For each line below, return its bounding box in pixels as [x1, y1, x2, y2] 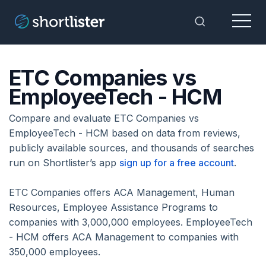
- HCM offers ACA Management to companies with [9, 231, 239, 243]
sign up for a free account [119, 157, 234, 169]
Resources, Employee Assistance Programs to [9, 201, 218, 213]
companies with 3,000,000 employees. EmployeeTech [9, 216, 252, 228]
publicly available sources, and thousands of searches [9, 142, 254, 154]
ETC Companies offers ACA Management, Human [9, 186, 235, 198]
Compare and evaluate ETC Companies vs [9, 112, 199, 124]
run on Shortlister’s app [9, 157, 119, 169]
